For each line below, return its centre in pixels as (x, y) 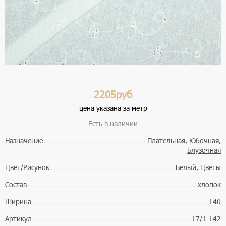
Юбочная (204, 141)
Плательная (166, 141)
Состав (16, 185)
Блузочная (204, 150)
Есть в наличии (113, 124)
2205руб (113, 94)
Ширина (18, 202)
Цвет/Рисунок (27, 167)
